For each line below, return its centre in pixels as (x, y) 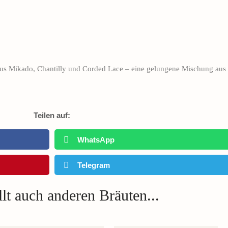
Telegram (94, 165)
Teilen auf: (52, 116)
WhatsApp (96, 139)
